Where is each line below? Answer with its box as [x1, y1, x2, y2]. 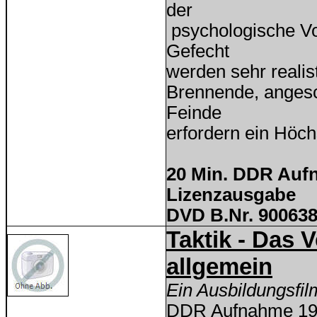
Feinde [166, 103, 221, 122]
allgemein [166, 253, 272, 279]
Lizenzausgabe [166, 185, 296, 204]
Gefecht [166, 41, 229, 61]
